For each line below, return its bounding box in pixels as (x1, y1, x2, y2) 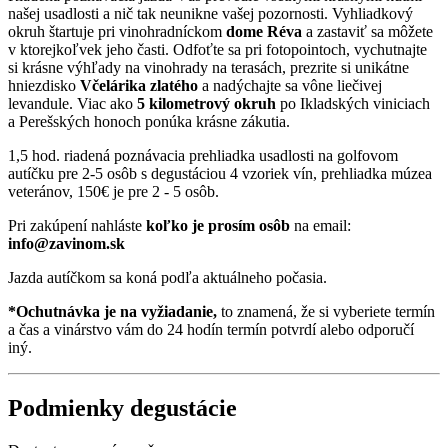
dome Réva (226, 22, 306, 40)
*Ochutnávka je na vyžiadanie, (8, 302, 221, 320)
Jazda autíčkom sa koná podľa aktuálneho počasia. (8, 268, 327, 286)
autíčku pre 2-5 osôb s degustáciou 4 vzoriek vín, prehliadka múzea (8, 164, 432, 182)
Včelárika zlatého (80, 76, 198, 94)
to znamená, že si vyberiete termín (221, 302, 435, 320)
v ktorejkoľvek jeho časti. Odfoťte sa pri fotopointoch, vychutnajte (8, 40, 427, 58)
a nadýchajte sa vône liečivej (198, 76, 382, 94)
